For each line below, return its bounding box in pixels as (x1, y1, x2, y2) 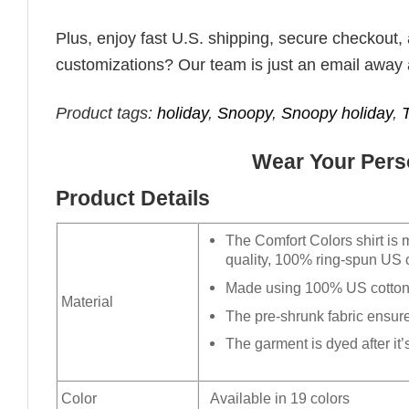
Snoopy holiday (281, 104, 393, 123)
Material (58, 293, 113, 310)
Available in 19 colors (206, 390, 351, 407)
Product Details (56, 187, 210, 211)
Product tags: (56, 104, 157, 123)
